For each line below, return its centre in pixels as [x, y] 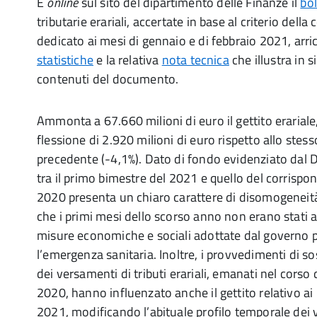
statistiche [65, 60]
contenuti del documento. [108, 79]
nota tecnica [195, 60]
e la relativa [127, 60]
